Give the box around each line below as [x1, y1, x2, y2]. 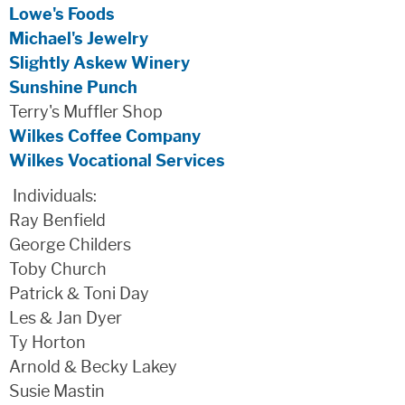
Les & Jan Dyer [9, 308, 122, 329]
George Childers [9, 235, 131, 256]
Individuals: [9, 186, 97, 207]
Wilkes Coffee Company [9, 127, 201, 147]
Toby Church [9, 259, 107, 280]
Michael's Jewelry [9, 29, 148, 50]
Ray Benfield [9, 211, 106, 231]
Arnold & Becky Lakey [9, 357, 177, 378]
